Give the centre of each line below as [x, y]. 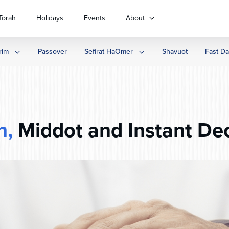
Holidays [50, 18]
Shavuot [175, 51]
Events [95, 18]
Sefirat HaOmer [109, 51]
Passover [52, 51]
